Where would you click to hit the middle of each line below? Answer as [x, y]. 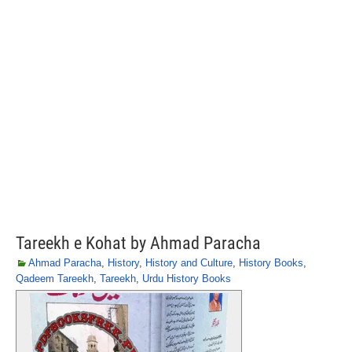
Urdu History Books [187, 279]
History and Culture [189, 263]
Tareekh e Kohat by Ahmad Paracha [138, 243]
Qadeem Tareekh [55, 279]
